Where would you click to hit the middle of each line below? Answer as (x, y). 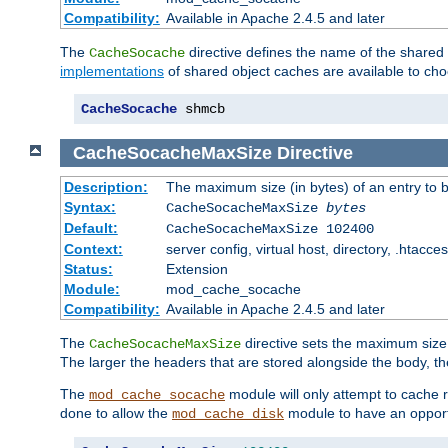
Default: (90, 228)
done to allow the (116, 413)
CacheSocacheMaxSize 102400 (269, 229)
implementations (112, 70)
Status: (88, 269)
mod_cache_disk (228, 414)
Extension (196, 269)
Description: (105, 187)
